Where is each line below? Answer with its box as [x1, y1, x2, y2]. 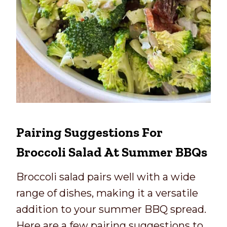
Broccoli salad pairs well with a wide [16, 170, 196, 183]
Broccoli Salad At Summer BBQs [16, 143, 207, 160]
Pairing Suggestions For [16, 124, 163, 140]
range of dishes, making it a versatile [16, 186, 198, 199]
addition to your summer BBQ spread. [16, 203, 206, 215]
